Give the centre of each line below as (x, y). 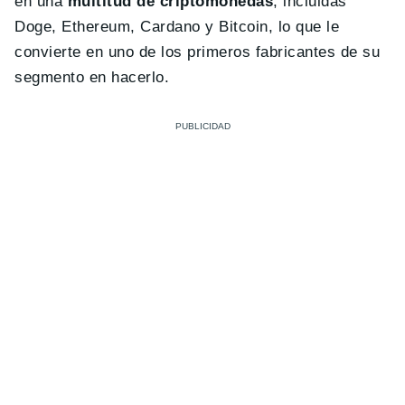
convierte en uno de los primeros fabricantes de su (198, 52)
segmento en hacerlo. (92, 78)
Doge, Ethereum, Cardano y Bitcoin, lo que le (177, 27)
